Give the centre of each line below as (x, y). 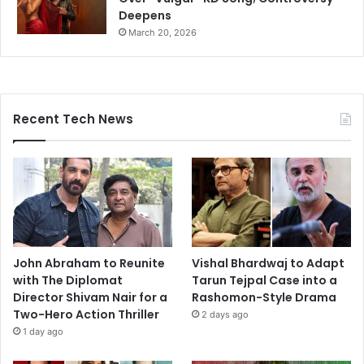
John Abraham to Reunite (89, 264)
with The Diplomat (68, 281)
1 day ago (43, 332)
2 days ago (225, 315)
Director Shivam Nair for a (90, 298)
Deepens (145, 15)
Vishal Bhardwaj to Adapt (269, 264)
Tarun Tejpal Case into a (265, 281)
